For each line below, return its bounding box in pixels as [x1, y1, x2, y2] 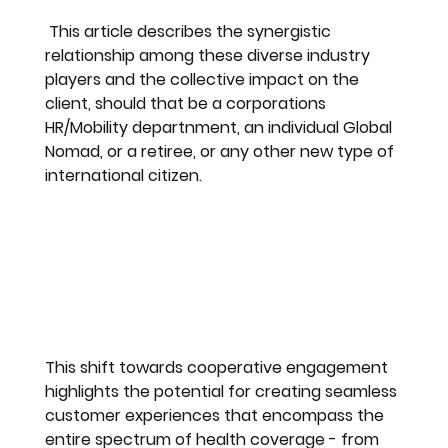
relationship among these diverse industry [45, 43, 375, 67]
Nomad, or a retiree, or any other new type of [45, 139, 399, 163]
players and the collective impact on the [45, 67, 364, 91]
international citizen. [45, 163, 203, 187]
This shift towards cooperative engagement [45, 355, 393, 379]
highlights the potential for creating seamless [45, 379, 402, 403]
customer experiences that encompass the [45, 403, 389, 427]
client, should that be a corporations [45, 91, 331, 115]
